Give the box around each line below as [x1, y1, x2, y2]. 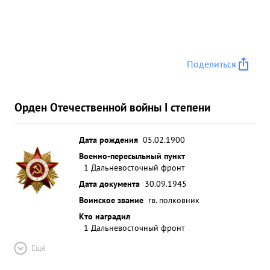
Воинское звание [79, 194, 143, 206]
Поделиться [187, 58, 236, 70]
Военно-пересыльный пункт [79, 150, 185, 162]
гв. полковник [148, 194, 199, 206]
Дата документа [79, 178, 140, 189]
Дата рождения [79, 134, 138, 145]
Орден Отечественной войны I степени [14, 99, 210, 115]
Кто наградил [79, 210, 130, 222]
